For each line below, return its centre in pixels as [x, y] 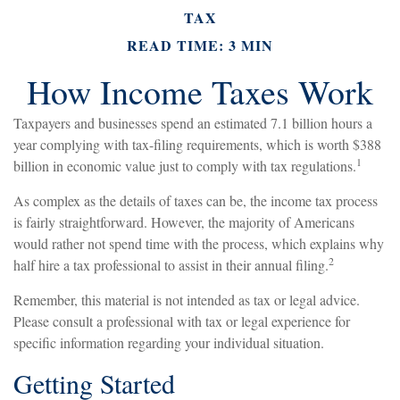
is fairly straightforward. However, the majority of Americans [184, 222]
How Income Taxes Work [200, 92]
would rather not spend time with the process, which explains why [199, 244]
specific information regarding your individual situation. [169, 343]
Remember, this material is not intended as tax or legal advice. [187, 300]
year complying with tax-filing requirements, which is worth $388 [197, 145]
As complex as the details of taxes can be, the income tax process [196, 201]
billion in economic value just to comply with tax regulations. [185, 166]
